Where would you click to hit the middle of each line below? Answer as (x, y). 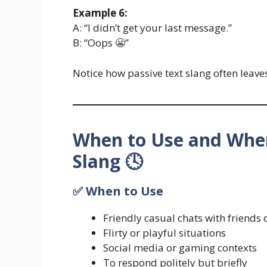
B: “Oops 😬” (101, 43)
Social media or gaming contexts (180, 247)
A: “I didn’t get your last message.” (152, 28)
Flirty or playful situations (164, 232)
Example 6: (100, 13)
